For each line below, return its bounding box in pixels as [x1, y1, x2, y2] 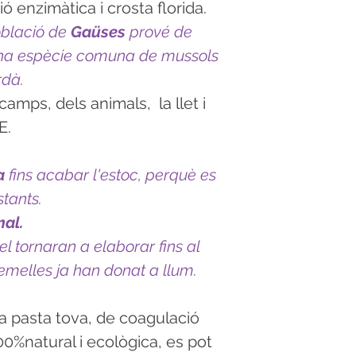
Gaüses [71, 22, 130, 42]
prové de [130, 22, 192, 42]
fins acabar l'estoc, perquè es [9, 165, 216, 185]
